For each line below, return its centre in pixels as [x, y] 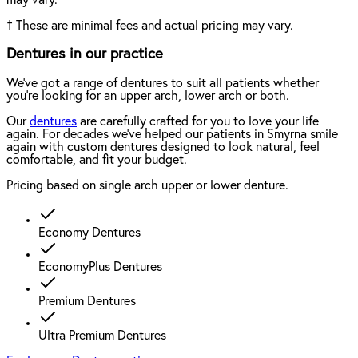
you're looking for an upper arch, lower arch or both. [148, 96]
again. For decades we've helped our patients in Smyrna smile [172, 135]
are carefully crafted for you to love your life [198, 122]
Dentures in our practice [85, 54]
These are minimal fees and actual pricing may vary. [155, 25]
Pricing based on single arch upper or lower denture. [147, 186]
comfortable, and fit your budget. [97, 160]
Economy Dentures [89, 233]
